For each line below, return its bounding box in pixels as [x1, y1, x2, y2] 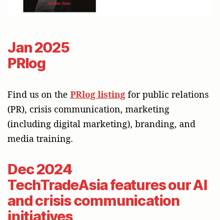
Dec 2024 [7, 161, 72, 178]
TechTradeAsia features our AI [7, 176, 207, 194]
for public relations [125, 88, 209, 101]
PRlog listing [70, 88, 125, 101]
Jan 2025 [7, 39, 69, 56]
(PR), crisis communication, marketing [7, 103, 169, 115]
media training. [7, 133, 73, 145]
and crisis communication [7, 192, 180, 210]
